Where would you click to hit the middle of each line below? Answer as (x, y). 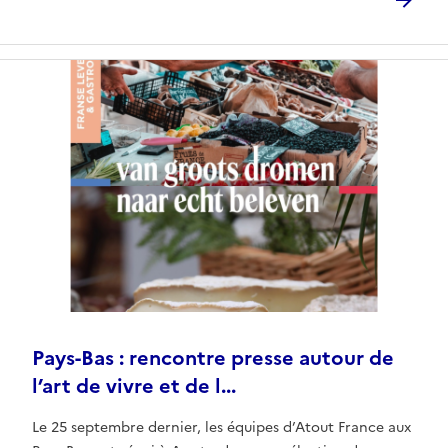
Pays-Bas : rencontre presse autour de (213, 358)
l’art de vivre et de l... (134, 386)
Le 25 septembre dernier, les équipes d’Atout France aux (221, 428)
